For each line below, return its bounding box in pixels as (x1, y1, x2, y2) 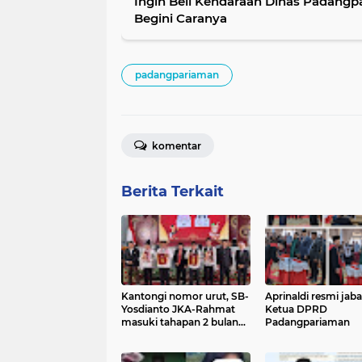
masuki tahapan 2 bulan (121, 316, 238, 328)
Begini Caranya (134, 11, 227, 26)
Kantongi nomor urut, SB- (121, 290, 249, 302)
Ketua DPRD (264, 303, 327, 315)
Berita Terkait (121, 183, 224, 200)
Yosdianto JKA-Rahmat (121, 303, 235, 315)
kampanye (121, 329, 174, 341)
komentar (149, 140, 201, 152)
